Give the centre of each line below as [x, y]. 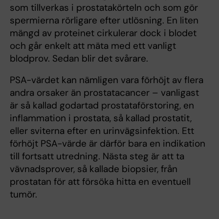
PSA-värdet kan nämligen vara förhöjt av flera [107, 80]
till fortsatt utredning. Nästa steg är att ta [97, 156]
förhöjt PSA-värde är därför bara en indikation [108, 144]
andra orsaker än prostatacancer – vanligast [104, 93]
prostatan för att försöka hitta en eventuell [100, 182]
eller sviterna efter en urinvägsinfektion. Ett [102, 131]
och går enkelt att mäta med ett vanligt [93, 46]
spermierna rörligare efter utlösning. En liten [104, 21]
